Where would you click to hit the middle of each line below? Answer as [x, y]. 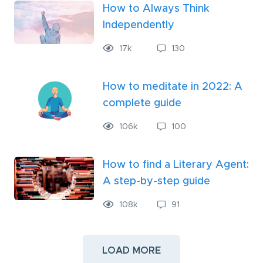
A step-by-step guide [156, 182]
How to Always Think [156, 9]
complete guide [142, 104]
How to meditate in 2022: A [173, 87]
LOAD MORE [131, 251]
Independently [139, 26]
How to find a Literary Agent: [176, 165]
